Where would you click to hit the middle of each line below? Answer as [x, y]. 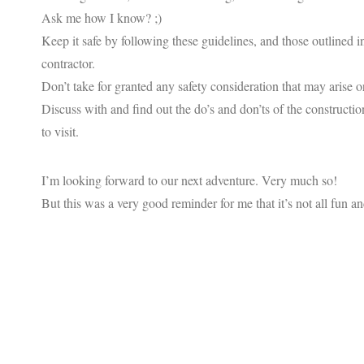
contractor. [68, 63]
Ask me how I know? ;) [102, 17]
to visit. [60, 131]
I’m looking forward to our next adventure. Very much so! [189, 180]
